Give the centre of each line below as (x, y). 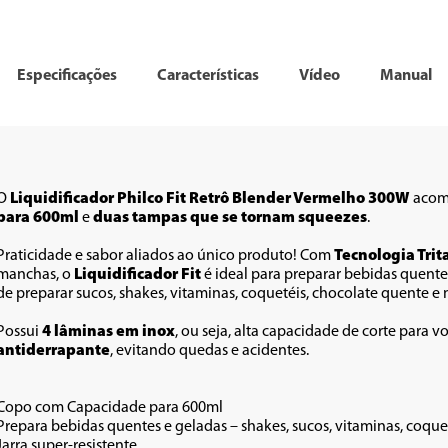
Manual (406, 75)
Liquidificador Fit (139, 275)
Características (208, 75)
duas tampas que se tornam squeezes (230, 218)
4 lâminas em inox (108, 332)
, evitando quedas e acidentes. (209, 351)
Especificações (67, 75)
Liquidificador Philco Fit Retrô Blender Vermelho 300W (210, 199)
